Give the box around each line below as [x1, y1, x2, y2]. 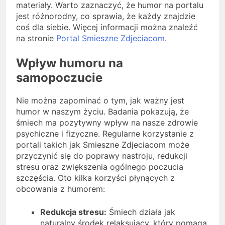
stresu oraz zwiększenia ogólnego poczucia [16, 161, 183, 172]
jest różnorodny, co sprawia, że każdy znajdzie [16, 11, 195, 22]
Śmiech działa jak [106, 206, 175, 217]
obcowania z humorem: [16, 183, 105, 194]
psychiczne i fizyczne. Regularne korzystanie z [16, 128, 194, 139]
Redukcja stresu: [40, 206, 106, 217]
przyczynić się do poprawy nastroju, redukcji [16, 150, 187, 161]
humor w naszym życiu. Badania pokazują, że [16, 106, 189, 117]
